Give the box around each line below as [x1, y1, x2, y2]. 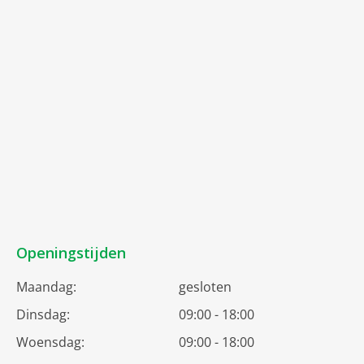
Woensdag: [16, 333, 84, 352]
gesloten [179, 278, 232, 297]
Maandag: [16, 278, 76, 297]
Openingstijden [16, 243, 126, 263]
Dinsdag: [16, 305, 70, 324]
